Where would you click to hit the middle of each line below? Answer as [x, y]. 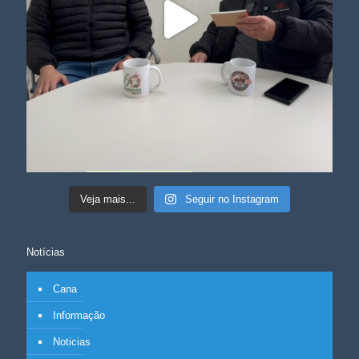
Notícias [46, 252]
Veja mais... [108, 200]
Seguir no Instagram [232, 200]
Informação [79, 316]
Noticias [72, 342]
